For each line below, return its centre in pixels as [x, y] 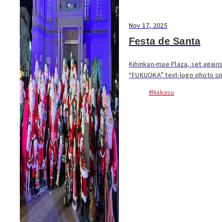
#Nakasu [162, 92]
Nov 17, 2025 [148, 26]
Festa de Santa [165, 41]
